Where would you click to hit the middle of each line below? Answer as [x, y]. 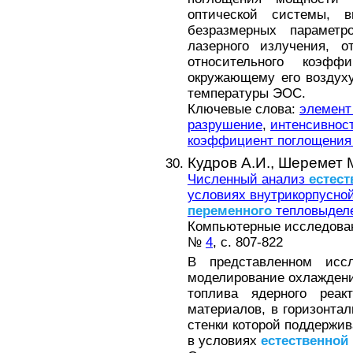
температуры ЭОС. [247, 94]
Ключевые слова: [243, 110]
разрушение [225, 125]
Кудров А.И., [233, 162]
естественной [305, 340]
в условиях [224, 340]
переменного [230, 210]
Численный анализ [248, 179]
